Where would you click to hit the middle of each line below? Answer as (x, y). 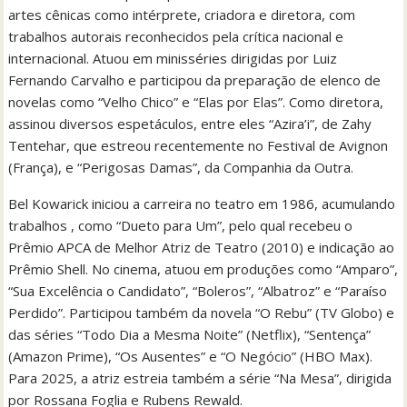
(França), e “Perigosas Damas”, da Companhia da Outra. (181, 167)
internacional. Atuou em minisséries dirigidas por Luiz (173, 58)
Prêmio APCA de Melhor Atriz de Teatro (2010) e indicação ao (202, 247)
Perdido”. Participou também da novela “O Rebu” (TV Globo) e (202, 312)
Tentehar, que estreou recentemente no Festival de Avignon (199, 145)
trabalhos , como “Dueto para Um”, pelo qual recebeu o (181, 225)
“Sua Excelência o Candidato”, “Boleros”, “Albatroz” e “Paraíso (198, 290)
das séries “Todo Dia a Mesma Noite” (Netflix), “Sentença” (190, 334)
